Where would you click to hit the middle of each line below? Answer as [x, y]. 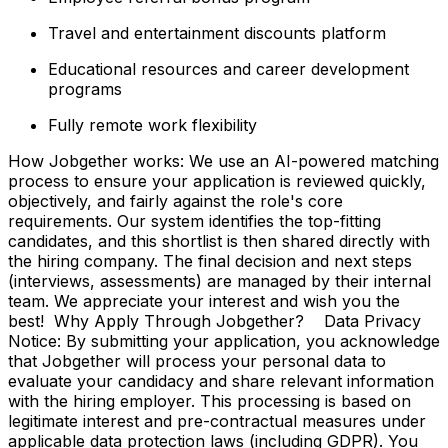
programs [85, 88]
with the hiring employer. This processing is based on [209, 400]
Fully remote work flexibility [152, 124]
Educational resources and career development [228, 68]
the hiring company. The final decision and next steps [210, 260]
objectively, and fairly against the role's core [175, 200]
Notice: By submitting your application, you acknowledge [224, 340]
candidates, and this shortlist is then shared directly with [219, 240]
